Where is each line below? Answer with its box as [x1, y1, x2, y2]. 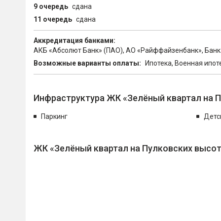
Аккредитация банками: [34, 37, 115, 44]
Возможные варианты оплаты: [34, 59, 141, 67]
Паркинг [41, 112, 68, 120]
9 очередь [34, 2, 68, 10]
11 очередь [34, 15, 72, 23]
